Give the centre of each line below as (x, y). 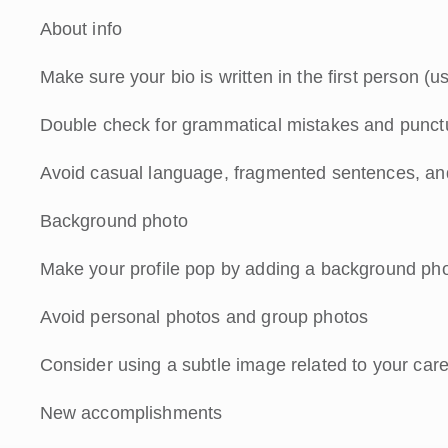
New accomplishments (131, 412)
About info (80, 28)
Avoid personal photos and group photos (204, 316)
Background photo (113, 220)
